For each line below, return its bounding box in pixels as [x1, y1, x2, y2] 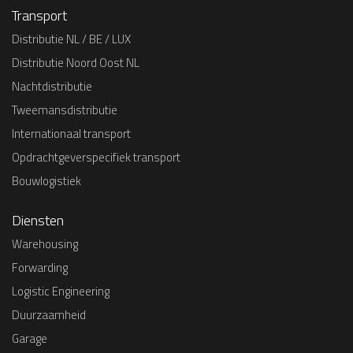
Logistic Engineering [12, 281, 110, 300]
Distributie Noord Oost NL [12, 53, 139, 72]
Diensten [12, 209, 64, 231]
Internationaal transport [12, 124, 131, 143]
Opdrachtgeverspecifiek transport [12, 147, 180, 166]
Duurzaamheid [12, 305, 86, 324]
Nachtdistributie [12, 76, 92, 95]
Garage [12, 329, 47, 347]
